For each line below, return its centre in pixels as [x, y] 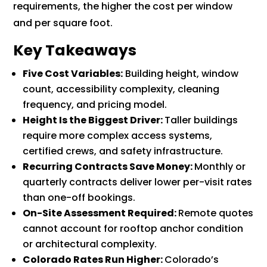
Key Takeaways [75, 50]
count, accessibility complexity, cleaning [121, 89]
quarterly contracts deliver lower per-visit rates [138, 182]
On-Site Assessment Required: [101, 213]
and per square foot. [63, 23]
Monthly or [220, 166]
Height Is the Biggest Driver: [94, 120]
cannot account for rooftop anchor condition [133, 228]
